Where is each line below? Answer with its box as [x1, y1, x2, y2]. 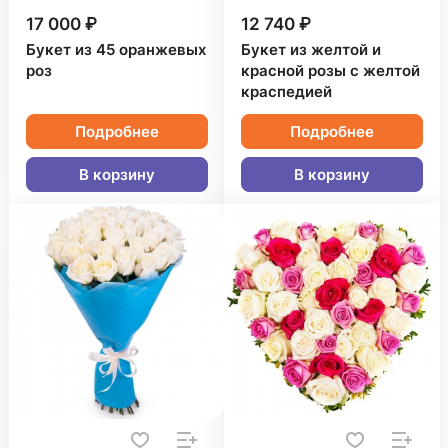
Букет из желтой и [241, 41, 381, 59]
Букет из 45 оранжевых [26, 41, 206, 59]
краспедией [241, 83, 332, 101]
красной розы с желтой [241, 62, 420, 80]
